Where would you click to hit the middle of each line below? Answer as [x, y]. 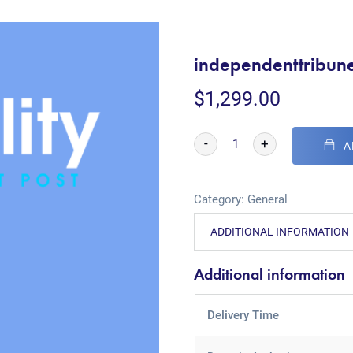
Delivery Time [243, 315]
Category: [221, 199]
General [268, 199]
